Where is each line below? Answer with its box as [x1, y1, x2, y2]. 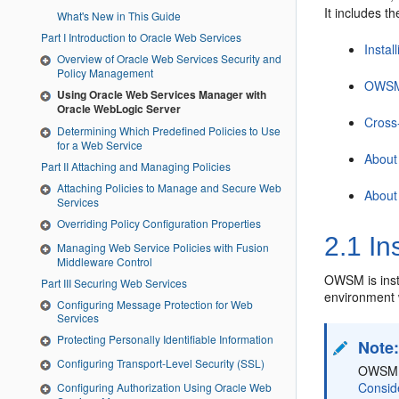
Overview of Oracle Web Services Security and [57, 51, 281, 67]
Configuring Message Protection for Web [57, 296, 253, 312]
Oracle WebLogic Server [57, 101, 181, 118]
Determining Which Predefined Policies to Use [57, 123, 281, 139]
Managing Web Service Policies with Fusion [57, 239, 269, 255]
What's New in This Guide [57, 8, 181, 24]
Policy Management [57, 65, 153, 81]
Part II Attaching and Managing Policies [63, 159, 231, 174]
